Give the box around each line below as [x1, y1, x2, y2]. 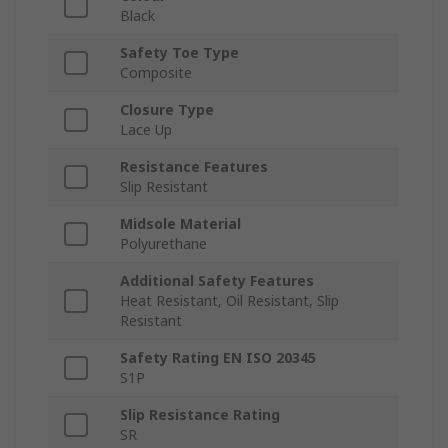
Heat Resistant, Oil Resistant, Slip [120, 291, 339, 311]
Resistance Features [120, 157, 268, 177]
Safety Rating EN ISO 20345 [120, 348, 316, 368]
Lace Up [120, 120, 172, 140]
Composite [120, 63, 192, 83]
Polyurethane [120, 234, 207, 254]
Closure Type [120, 100, 214, 120]
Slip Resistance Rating [120, 405, 280, 425]
